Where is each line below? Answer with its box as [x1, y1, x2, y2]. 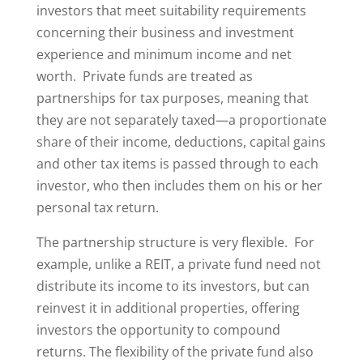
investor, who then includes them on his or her [36, 177, 322, 194]
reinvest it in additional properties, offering [36, 299, 300, 317]
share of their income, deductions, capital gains [36, 133, 326, 151]
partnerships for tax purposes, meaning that [36, 89, 309, 107]
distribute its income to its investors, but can [36, 277, 310, 295]
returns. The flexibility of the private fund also [36, 343, 314, 361]
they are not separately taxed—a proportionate [36, 111, 327, 129]
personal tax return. [36, 199, 159, 216]
